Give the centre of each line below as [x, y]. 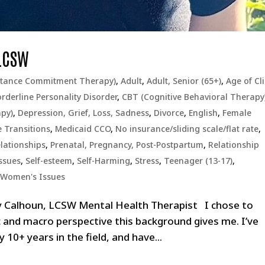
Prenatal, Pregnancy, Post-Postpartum [127, 144]
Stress [147, 160]
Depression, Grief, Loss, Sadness [84, 112]
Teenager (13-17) [198, 160]
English [203, 112]
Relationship [234, 144]
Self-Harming [104, 160]
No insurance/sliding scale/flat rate [187, 128]
